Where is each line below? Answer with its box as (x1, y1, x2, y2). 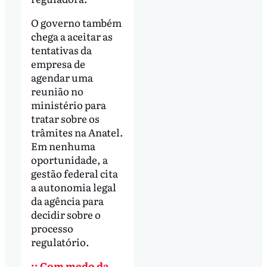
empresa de (30, 56, 85, 72)
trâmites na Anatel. (30, 125, 123, 140)
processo (30, 221, 73, 236)
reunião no (30, 83, 83, 99)
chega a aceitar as (30, 29, 113, 44)
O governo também (30, 15, 122, 30)
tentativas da (30, 42, 92, 58)
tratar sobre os (30, 111, 100, 126)
